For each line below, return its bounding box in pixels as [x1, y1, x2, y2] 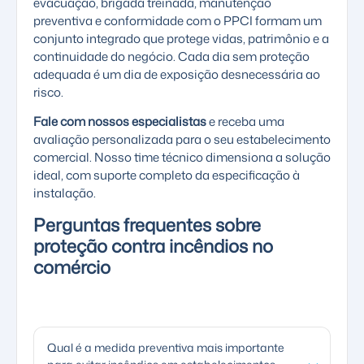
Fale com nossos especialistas [33, 113, 206, 131]
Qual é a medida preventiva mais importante [47, 339, 284, 355]
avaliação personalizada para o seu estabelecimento [33, 131, 331, 149]
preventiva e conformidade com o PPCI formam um [33, 11, 322, 29]
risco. [33, 83, 63, 101]
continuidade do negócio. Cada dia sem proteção [33, 47, 310, 65]
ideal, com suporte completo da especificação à [33, 167, 300, 184]
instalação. [33, 184, 96, 202]
